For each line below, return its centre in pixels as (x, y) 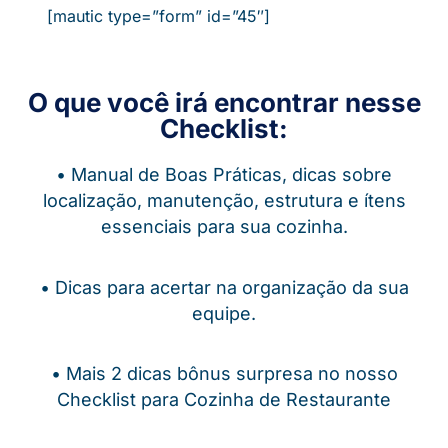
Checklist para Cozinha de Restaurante (224, 400)
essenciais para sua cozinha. (224, 227)
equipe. (224, 313)
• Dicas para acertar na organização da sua (224, 287)
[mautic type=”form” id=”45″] (159, 15)
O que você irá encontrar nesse (224, 103)
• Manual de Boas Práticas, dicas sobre (224, 175)
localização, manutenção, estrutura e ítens (224, 201)
